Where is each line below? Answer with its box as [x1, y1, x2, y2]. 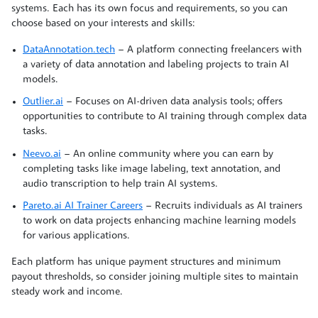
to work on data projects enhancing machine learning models [23, 216, 296, 227]
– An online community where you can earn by [61, 148, 273, 160]
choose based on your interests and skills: [11, 18, 195, 29]
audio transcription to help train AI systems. [23, 178, 218, 190]
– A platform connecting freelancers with [115, 44, 302, 55]
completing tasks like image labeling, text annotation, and [23, 163, 280, 175]
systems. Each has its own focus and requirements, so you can [11, 3, 287, 14]
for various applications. [23, 231, 130, 242]
